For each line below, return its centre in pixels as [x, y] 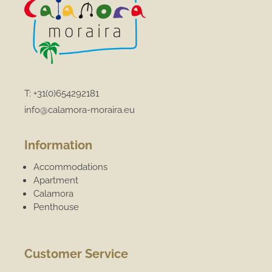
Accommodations [71, 167]
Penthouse [56, 207]
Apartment [56, 180]
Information [59, 145]
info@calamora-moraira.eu [80, 110]
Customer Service [76, 253]
